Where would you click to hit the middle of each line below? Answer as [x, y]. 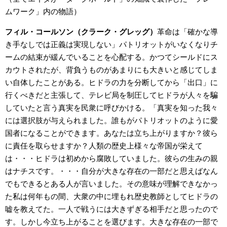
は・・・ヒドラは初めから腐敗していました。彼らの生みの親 [111, 158]
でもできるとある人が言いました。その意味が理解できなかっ [111, 184]
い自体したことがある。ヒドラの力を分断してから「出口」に [111, 82]
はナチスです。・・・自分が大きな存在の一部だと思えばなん [111, 171]
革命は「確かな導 [187, 32]
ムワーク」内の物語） [43, 11]
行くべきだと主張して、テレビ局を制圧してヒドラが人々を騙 [111, 95]
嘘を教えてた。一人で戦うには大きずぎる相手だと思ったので [111, 209]
